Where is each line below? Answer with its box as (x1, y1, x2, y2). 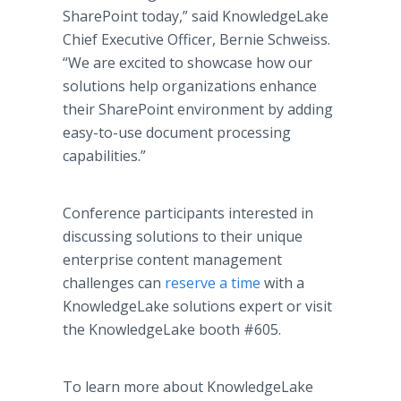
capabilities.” (63, 146, 146, 166)
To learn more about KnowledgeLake (63, 377, 313, 397)
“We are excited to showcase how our (63, 53, 312, 73)
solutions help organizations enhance (63, 76, 317, 96)
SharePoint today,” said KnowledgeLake (63, 6, 328, 26)
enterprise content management (63, 250, 282, 269)
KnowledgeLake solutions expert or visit (63, 296, 332, 316)
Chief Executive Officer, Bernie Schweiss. (63, 30, 330, 49)
